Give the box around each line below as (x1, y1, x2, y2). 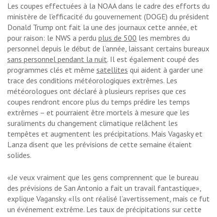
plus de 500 (98, 33, 137, 43)
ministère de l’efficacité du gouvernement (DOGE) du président (7, 12, 209, 22)
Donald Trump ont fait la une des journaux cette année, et (7, 22, 198, 32)
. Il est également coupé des (107, 54, 199, 64)
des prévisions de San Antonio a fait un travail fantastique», (7, 183, 201, 193)
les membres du (137, 33, 190, 43)
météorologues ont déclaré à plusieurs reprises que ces (7, 86, 186, 96)
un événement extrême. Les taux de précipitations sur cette (7, 204, 201, 215)
